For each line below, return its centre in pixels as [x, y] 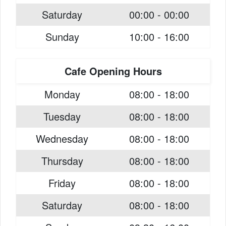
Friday [62, 183]
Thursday [62, 161]
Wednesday [62, 138]
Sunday [62, 37]
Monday [62, 94]
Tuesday [62, 116]
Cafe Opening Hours [113, 71]
